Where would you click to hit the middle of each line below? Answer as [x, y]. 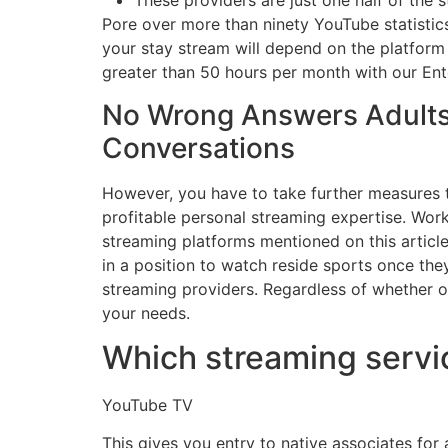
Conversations [198, 147]
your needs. [146, 312]
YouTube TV [147, 404]
